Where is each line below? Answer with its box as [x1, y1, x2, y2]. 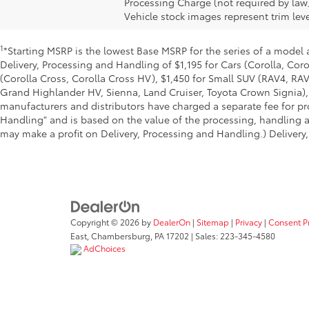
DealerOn [153, 215, 190, 228]
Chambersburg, [89, 229, 152, 241]
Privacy [235, 215, 262, 228]
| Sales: [189, 229, 220, 241]
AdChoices [81, 241, 126, 254]
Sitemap [197, 215, 229, 228]
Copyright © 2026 [70, 215, 141, 228]
